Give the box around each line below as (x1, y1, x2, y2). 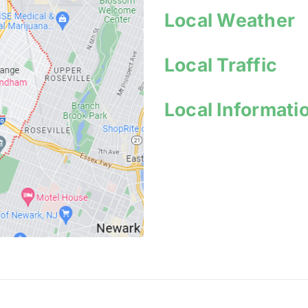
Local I (164, 98, 222, 120)
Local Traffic (164, 53, 278, 76)
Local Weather (164, 8, 296, 31)
